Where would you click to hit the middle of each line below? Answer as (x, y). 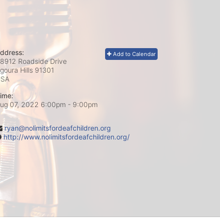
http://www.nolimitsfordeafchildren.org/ (67, 137)
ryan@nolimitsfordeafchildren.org (58, 128)
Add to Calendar (134, 54)
